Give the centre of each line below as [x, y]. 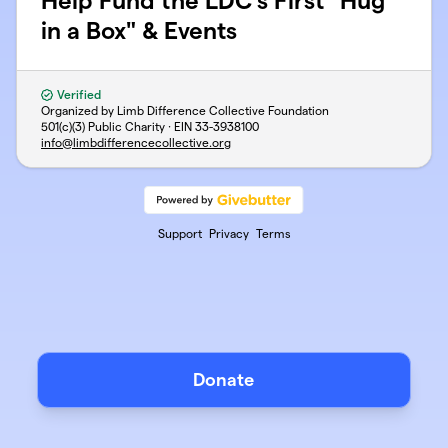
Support [179, 233]
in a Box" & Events [139, 30]
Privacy [228, 233]
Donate [224, 379]
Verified [77, 94]
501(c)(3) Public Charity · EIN [118, 126]
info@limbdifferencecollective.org [136, 142]
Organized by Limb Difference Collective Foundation [185, 110]
